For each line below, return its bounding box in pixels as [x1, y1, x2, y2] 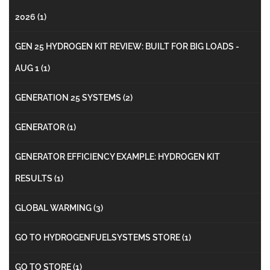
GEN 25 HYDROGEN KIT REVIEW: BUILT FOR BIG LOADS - [15, 41, 239, 51]
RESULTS [15, 173, 54, 183]
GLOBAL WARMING [15, 202, 93, 213]
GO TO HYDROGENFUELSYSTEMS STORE [15, 232, 182, 242]
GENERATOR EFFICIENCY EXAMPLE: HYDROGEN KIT [15, 151, 220, 162]
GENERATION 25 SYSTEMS [15, 92, 123, 102]
